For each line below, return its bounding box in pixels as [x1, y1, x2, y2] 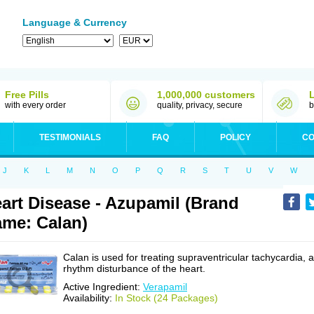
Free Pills [5, 89, 49, 100]
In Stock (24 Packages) [115, 292, 218, 303]
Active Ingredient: [63, 281, 143, 292]
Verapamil [143, 281, 187, 292]
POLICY [220, 132, 251, 142]
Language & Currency [22, 17, 127, 28]
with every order [5, 100, 66, 110]
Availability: [63, 292, 115, 303]
